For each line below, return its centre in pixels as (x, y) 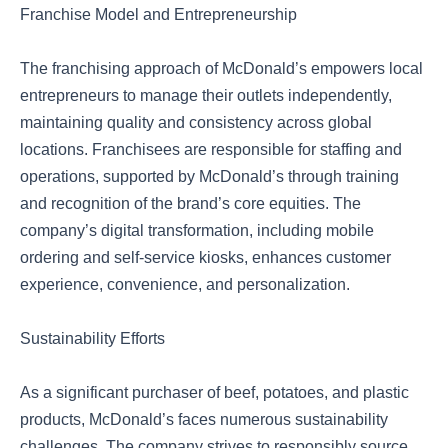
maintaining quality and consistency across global (196, 122)
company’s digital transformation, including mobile (197, 230)
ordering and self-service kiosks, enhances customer (205, 257)
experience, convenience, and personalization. (185, 284)
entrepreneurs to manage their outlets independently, (206, 95)
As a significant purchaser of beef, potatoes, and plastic (214, 392)
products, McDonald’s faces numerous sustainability (204, 419)
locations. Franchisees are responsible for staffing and (211, 149)
